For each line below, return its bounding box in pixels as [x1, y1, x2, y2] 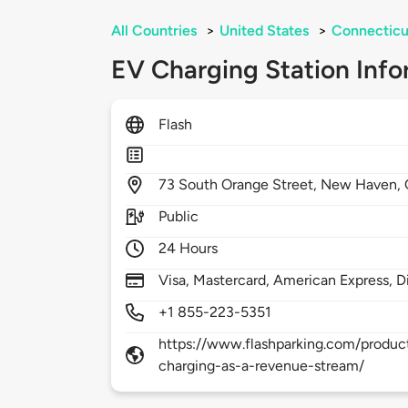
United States [219, 22, 309, 40]
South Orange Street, [178, 176, 321, 194]
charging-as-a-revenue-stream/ [158, 357, 365, 375]
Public [158, 208, 199, 226]
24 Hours [158, 240, 219, 258]
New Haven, [321, 176, 405, 194]
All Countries [111, 22, 197, 40]
